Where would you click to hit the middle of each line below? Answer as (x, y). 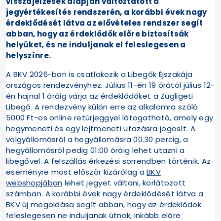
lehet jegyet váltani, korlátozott (124, 183)
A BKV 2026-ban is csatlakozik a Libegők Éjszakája (99, 74)
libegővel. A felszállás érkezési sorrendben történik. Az (109, 161)
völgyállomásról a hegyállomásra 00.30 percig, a (97, 139)
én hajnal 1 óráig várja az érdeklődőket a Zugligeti (100, 96)
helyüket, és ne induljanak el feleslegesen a (96, 44)
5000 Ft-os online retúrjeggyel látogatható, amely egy (110, 117)
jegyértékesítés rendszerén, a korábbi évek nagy (107, 12)
